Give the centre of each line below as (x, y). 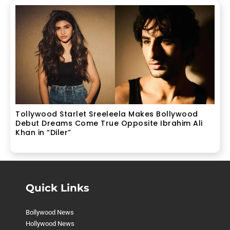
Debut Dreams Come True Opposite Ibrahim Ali (109, 123)
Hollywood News (50, 223)
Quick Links (57, 188)
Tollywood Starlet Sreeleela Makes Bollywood (107, 114)
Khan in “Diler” (43, 133)
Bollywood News (50, 212)
